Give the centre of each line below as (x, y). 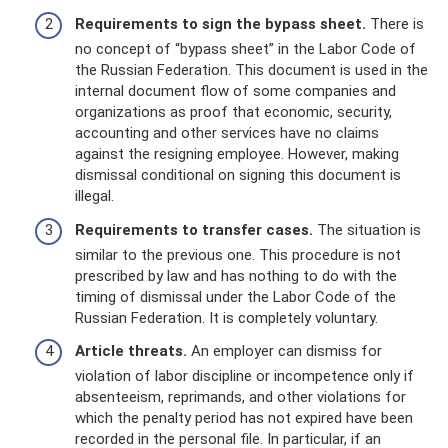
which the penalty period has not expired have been (244, 418)
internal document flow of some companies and (235, 91)
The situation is (367, 229)
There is (395, 24)
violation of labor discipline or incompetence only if (244, 376)
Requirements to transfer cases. (194, 229)
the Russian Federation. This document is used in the (251, 70)
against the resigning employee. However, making (237, 154)
